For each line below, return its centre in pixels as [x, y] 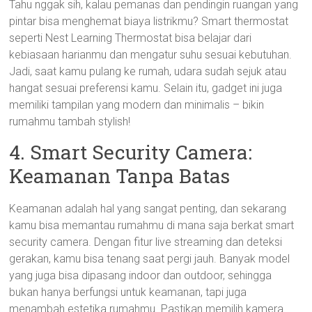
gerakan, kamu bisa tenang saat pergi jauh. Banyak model [150, 259]
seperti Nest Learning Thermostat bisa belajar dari [131, 38]
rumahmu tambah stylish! [70, 122]
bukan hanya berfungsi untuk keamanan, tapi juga [128, 292]
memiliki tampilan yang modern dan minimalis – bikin [137, 105]
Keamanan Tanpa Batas [120, 176]
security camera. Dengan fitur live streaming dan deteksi [146, 242]
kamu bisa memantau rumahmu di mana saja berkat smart [152, 225]
